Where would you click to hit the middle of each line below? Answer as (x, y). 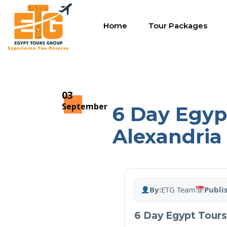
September (85, 106)
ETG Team (179, 190)
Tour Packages (178, 26)
